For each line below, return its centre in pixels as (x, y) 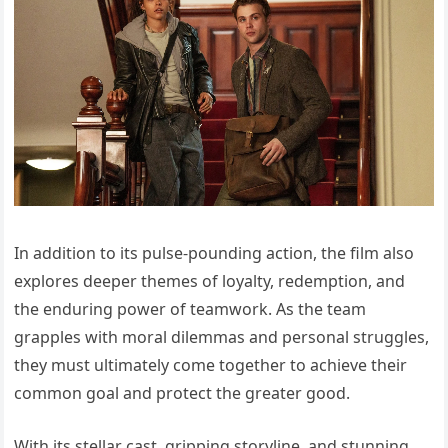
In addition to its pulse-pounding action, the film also (214, 252)
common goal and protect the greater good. (182, 392)
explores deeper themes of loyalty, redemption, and (210, 280)
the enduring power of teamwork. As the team (190, 308)
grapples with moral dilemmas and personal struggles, (222, 336)
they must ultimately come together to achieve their (211, 364)
